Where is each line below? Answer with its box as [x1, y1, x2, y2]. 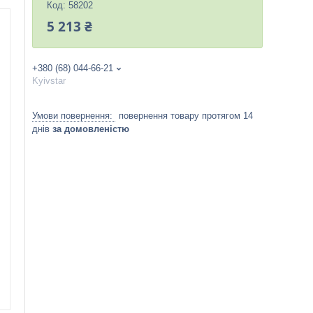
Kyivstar [32, 75, 66, 86]
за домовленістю [52, 124, 129, 134]
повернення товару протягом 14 [119, 110, 253, 121]
